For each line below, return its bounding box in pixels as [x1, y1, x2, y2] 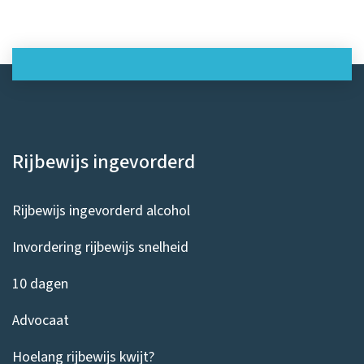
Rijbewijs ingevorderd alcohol [12, 200, 190, 221]
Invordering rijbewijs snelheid [12, 236, 188, 258]
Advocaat [12, 310, 69, 331]
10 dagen [12, 273, 68, 294]
